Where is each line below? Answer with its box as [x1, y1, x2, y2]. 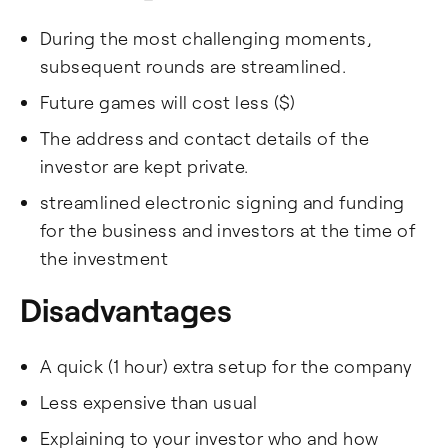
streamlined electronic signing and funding [40, 191, 405, 213]
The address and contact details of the [40, 127, 370, 149]
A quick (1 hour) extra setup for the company [40, 355, 412, 377]
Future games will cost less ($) [40, 91, 296, 113]
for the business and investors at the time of [40, 219, 417, 241]
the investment [40, 247, 169, 269]
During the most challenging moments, [40, 27, 373, 49]
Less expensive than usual [40, 391, 258, 413]
